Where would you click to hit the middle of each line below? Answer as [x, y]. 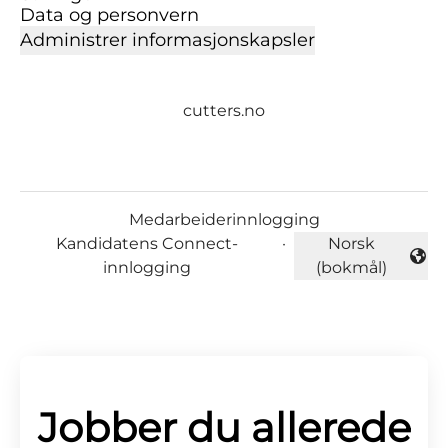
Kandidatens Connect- [147, 243]
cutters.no [224, 110]
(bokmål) [351, 267]
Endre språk [342, 266]
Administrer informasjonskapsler [167, 40]
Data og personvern [109, 15]
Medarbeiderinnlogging [224, 219]
